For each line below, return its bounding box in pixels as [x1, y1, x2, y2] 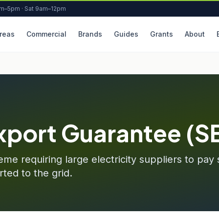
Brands [78, 30, 102, 38]
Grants [150, 30, 173, 38]
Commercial [26, 30, 66, 38]
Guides [113, 30, 138, 38]
